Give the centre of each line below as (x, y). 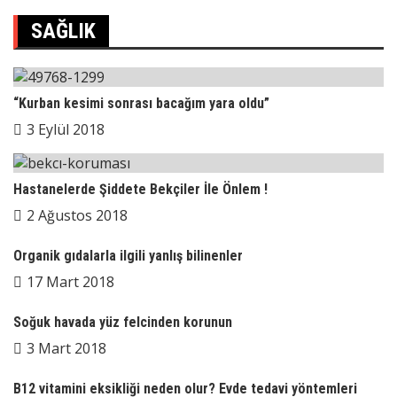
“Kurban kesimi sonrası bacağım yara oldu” (141, 103)
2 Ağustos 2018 (77, 215)
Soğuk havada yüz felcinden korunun (123, 322)
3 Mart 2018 (66, 348)
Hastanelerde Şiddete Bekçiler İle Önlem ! (140, 189)
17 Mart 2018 (70, 282)
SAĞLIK (63, 31)
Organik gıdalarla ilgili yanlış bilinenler (128, 256)
